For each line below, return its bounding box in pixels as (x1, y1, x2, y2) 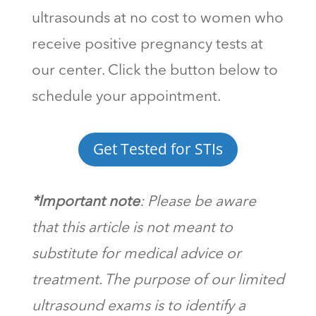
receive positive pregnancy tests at (31, 37, 263, 53)
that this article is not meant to (31, 220, 233, 236)
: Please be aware (139, 194, 256, 209)
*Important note (31, 194, 140, 209)
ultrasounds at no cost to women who (31, 11, 284, 27)
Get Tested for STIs (92, 139, 223, 159)
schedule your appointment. (31, 90, 221, 105)
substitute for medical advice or (31, 246, 241, 262)
